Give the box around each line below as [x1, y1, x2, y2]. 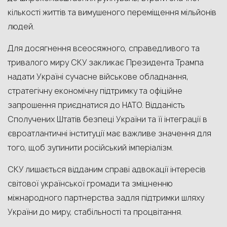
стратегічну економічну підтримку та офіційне [8, 86, 182, 96]
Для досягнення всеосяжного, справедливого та [8, 43, 200, 54]
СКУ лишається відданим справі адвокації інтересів [8, 164, 206, 175]
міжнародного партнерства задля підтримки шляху [8, 193, 204, 203]
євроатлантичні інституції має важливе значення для [8, 128, 211, 139]
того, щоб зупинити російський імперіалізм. [8, 142, 173, 153]
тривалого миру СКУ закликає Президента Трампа [8, 57, 204, 68]
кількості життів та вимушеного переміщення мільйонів [8, 7, 216, 18]
